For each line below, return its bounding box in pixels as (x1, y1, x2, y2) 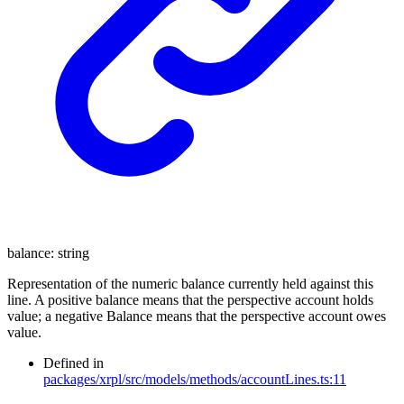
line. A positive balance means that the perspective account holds (7, 292, 373, 308)
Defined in (43, 355, 104, 372)
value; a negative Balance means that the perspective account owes (7, 308, 386, 325)
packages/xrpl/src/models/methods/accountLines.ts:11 (43, 372, 346, 388)
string (58, 245, 89, 262)
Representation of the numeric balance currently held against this (7, 276, 373, 292)
